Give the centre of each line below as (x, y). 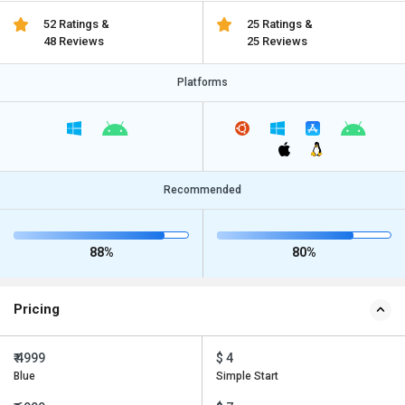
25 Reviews (277, 41)
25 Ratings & (279, 24)
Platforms (202, 82)
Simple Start (247, 377)
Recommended (202, 190)
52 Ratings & (77, 24)
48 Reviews (74, 41)
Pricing (37, 310)
